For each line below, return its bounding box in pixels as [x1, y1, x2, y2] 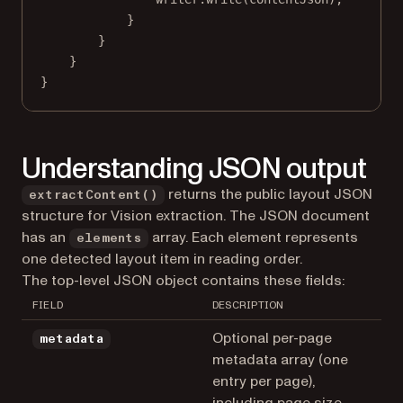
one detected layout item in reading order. [22, 248, 302, 269]
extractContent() [29, 188, 157, 201]
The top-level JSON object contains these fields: [22, 270, 345, 291]
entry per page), [212, 371, 316, 391]
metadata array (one [212, 349, 348, 370]
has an [22, 227, 69, 247]
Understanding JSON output [22, 148, 366, 189]
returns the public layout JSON [164, 184, 372, 204]
